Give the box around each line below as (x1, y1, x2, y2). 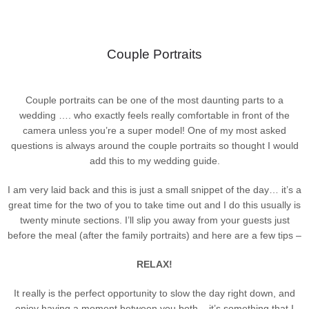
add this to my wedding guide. (89, 155, 220, 166)
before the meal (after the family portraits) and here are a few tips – (8, 230, 301, 241)
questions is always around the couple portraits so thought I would (10, 140, 299, 151)
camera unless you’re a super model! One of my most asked (23, 125, 286, 136)
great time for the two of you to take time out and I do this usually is (8, 199, 301, 210)
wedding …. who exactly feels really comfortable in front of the (19, 110, 290, 121)
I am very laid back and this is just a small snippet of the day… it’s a (8, 184, 301, 195)
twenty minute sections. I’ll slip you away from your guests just (19, 215, 290, 226)
